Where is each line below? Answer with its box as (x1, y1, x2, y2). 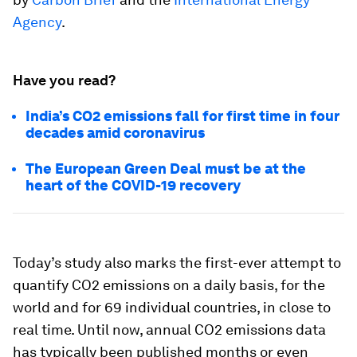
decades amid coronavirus (25, 124, 205, 141)
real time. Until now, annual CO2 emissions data (13, 321, 326, 338)
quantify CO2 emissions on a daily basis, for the (13, 277, 325, 293)
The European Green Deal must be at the (25, 160, 306, 177)
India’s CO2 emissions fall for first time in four (25, 108, 339, 124)
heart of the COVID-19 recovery (25, 177, 241, 194)
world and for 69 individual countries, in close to (13, 299, 331, 316)
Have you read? (13, 72, 116, 88)
